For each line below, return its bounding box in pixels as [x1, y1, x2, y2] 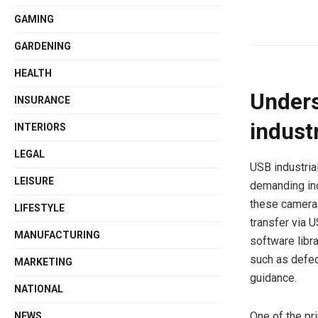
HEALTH [14, 67, 53, 79]
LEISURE [14, 175, 55, 187]
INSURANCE [14, 94, 71, 106]
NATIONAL [14, 283, 64, 295]
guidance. [250, 270, 297, 285]
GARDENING [14, 40, 72, 52]
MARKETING [14, 256, 73, 268]
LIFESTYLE [14, 202, 65, 214]
